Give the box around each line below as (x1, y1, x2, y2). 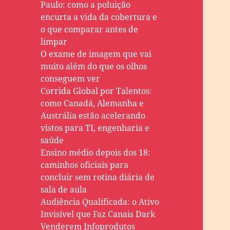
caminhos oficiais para (41, 159, 129, 171)
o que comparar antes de (41, 24, 139, 35)
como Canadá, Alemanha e (41, 98, 144, 109)
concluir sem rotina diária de (41, 171, 155, 183)
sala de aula (41, 184, 87, 196)
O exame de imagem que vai (41, 48, 152, 60)
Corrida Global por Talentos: (41, 85, 152, 97)
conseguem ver (41, 73, 101, 85)
